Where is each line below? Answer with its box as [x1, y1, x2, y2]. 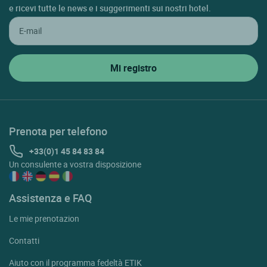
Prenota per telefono [9, 123, 107, 138]
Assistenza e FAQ [9, 190, 92, 205]
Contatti [9, 234, 39, 246]
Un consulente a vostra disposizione [9, 158, 141, 170]
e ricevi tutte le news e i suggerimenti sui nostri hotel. [9, 2, 211, 14]
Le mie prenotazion [9, 212, 79, 224]
